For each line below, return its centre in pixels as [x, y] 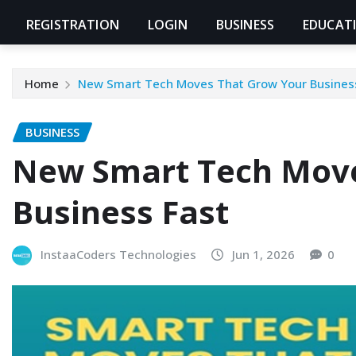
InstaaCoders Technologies [118, 255]
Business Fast [120, 212]
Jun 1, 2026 [263, 255]
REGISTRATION [73, 25]
